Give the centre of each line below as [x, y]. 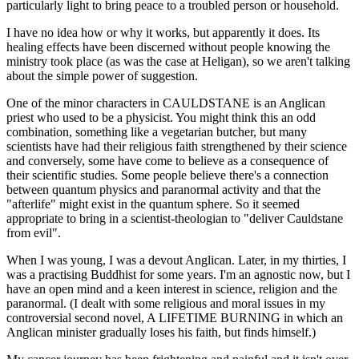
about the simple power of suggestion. [102, 75]
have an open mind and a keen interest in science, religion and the [172, 288]
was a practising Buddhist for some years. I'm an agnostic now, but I [178, 274]
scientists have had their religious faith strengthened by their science [177, 146]
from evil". [34, 232]
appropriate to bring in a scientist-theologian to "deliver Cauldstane [175, 218]
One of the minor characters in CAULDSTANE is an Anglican [166, 103]
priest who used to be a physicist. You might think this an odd [161, 117]
